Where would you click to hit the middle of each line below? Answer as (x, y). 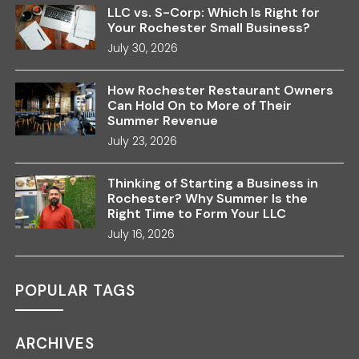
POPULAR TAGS (76, 290)
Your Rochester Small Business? (209, 27)
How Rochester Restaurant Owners (221, 90)
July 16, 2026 (141, 234)
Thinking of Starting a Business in (213, 183)
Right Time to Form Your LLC (197, 213)
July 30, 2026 (143, 48)
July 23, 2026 (143, 141)
